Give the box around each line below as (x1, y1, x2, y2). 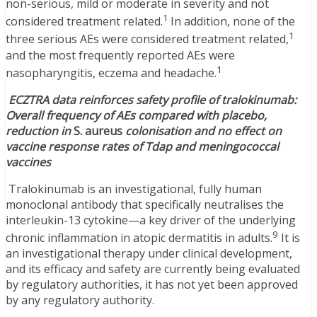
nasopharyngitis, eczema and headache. (6, 64, 217, 81)
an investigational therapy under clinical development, (6, 246, 292, 262)
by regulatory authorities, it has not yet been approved (6, 277, 298, 293)
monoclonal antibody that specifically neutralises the (6, 196, 284, 212)
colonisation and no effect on (122, 122, 282, 139)
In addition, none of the (171, 13, 295, 30)
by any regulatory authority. (6, 292, 154, 309)
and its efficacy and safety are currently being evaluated (6, 261, 300, 277)
